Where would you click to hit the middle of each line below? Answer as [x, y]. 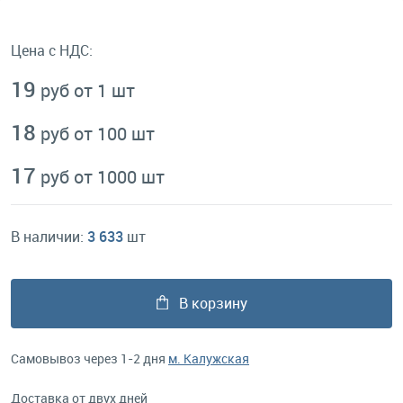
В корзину [213, 303]
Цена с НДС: [52, 50]
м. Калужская [209, 358]
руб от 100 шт [98, 134]
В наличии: [49, 237]
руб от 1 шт [88, 90]
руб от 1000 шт [103, 177]
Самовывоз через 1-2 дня [90, 358]
